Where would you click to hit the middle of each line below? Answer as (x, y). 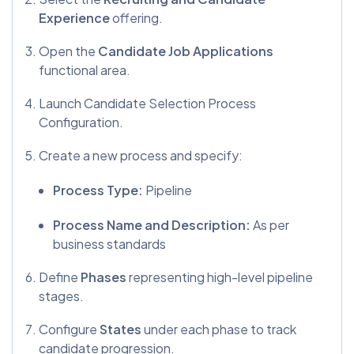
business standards (109, 243)
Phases (105, 277)
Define (60, 277)
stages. (61, 296)
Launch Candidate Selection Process (147, 103)
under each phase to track (220, 329)
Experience (75, 17)
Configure (69, 329)
